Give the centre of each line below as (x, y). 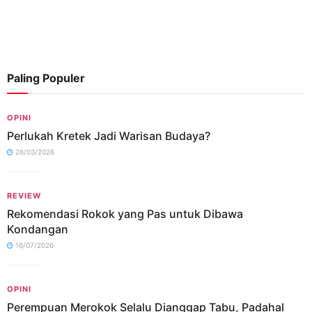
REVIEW (24, 196)
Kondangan (38, 229)
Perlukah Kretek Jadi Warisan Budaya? (109, 136)
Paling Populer (46, 78)
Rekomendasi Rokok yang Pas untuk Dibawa (125, 214)
